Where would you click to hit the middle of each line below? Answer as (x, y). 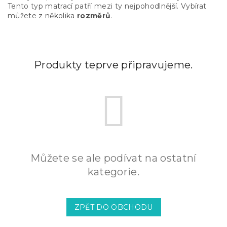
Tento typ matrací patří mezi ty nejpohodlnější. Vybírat (107, 6)
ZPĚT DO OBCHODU (113, 207)
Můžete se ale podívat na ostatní (113, 158)
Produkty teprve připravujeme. (113, 65)
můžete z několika (42, 16)
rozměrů (94, 16)
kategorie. (113, 172)
